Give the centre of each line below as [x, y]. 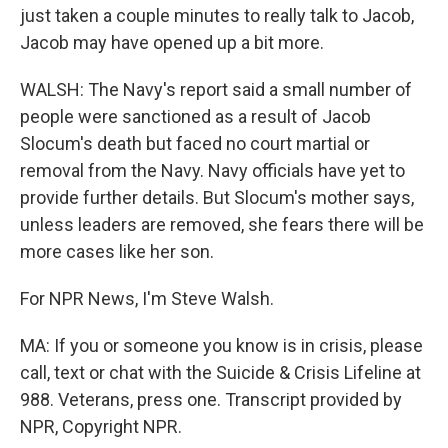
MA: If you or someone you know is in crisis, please [221, 345]
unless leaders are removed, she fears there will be [222, 224]
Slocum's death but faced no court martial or [195, 143]
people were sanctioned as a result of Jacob [195, 116]
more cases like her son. [117, 251]
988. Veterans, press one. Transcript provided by [211, 399]
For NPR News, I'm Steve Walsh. [147, 298]
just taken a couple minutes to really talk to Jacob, [217, 15]
